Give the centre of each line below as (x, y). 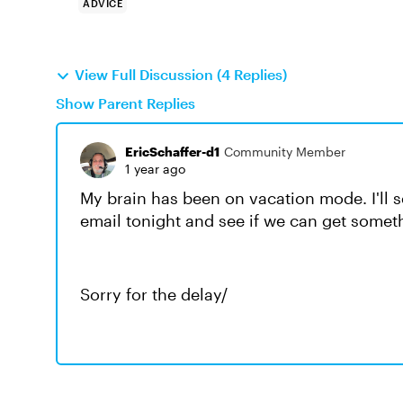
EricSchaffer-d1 (172, 152)
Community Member (285, 152)
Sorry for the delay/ (156, 294)
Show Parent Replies (125, 103)
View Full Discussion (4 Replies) (181, 74)
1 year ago (155, 169)
